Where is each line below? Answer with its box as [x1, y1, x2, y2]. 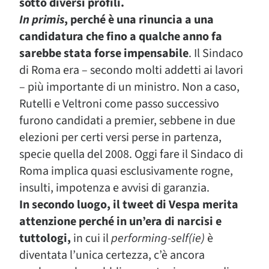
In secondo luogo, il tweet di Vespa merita [19, 196, 238, 213]
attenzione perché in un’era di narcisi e [19, 213, 222, 230]
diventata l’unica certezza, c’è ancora [19, 247, 205, 264]
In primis [19, 11, 64, 28]
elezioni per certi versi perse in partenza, [19, 129, 222, 146]
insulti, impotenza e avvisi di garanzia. [19, 180, 210, 196]
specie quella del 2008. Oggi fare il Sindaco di [19, 146, 243, 163]
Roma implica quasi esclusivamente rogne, [19, 163, 233, 180]
